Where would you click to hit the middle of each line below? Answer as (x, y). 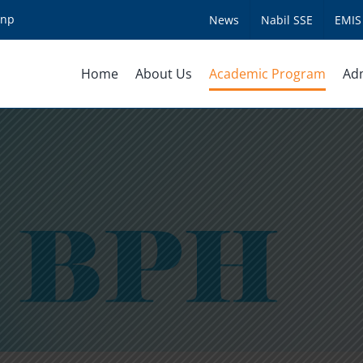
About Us (164, 74)
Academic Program (267, 74)
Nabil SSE (287, 19)
